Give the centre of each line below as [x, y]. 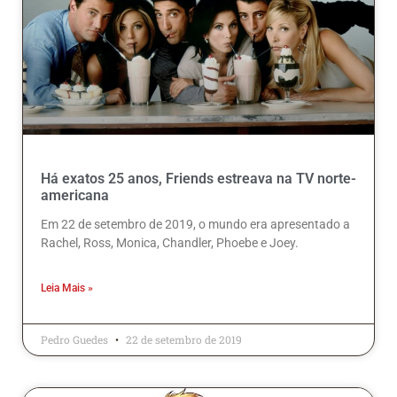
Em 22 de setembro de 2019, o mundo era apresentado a [195, 225]
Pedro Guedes [76, 340]
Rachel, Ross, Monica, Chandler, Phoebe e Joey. [170, 243]
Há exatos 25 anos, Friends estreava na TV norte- [198, 179]
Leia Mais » [67, 288]
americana [75, 196]
